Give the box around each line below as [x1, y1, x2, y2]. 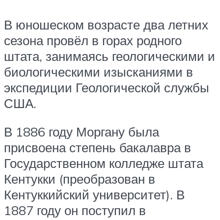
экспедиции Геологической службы [4, 80, 209, 96]
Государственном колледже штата [4, 155, 203, 171]
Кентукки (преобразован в [4, 171, 155, 187]
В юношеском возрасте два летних [4, 17, 208, 33]
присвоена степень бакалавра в [4, 139, 191, 156]
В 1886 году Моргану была [4, 124, 159, 140]
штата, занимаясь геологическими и [4, 48, 215, 64]
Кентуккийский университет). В [4, 187, 185, 203]
